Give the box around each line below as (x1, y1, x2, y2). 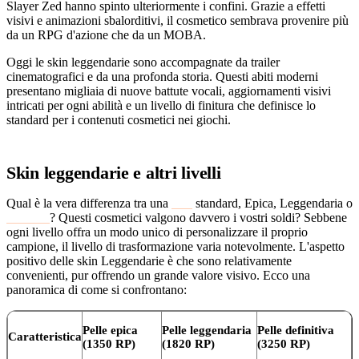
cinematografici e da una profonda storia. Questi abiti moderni (6, 69, 318, 83)
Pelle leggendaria (162, 323, 252, 337)
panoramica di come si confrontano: (6, 282, 187, 296)
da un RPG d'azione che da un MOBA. (6, 27, 206, 42)
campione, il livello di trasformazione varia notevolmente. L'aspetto (6, 239, 345, 253)
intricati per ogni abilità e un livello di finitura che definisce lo (6, 98, 316, 112)
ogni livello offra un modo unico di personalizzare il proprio (6, 224, 308, 239)
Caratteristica (8, 329, 82, 343)
